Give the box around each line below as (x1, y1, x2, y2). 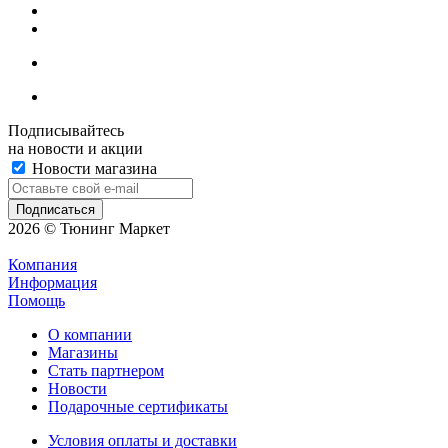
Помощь (8, 291, 65, 309)
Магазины (48, 343, 118, 361)
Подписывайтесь (8, 121, 124, 139)
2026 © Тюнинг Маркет (8, 219, 170, 237)
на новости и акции (8, 139, 143, 157)
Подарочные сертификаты (48, 397, 228, 415)
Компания (8, 255, 77, 273)
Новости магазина (28, 159, 157, 177)
